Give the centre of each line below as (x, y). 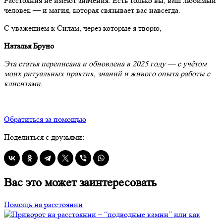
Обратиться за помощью (45, 119)
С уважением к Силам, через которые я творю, (83, 28)
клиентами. (23, 83)
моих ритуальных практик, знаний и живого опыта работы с (107, 73)
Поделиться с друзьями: (44, 137)
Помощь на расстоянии (43, 204)
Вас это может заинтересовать (80, 182)
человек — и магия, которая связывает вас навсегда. (92, 10)
